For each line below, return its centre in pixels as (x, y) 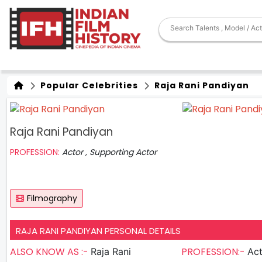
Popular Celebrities (88, 85)
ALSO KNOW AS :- (50, 251)
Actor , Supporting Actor (109, 152)
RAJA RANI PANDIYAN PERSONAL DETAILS (98, 230)
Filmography (52, 198)
